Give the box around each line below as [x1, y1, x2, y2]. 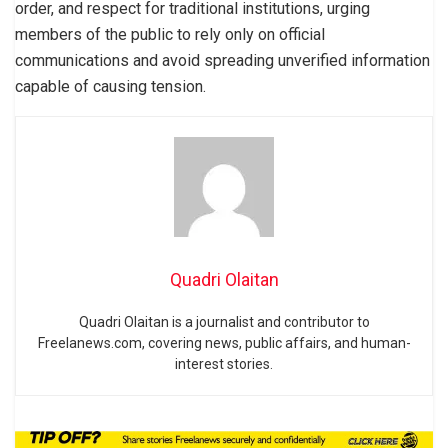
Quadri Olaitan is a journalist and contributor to [78, 314, 370, 331]
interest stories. [175, 356, 273, 373]
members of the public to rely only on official [15, 25, 325, 45]
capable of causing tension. [15, 77, 206, 97]
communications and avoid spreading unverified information [15, 51, 430, 71]
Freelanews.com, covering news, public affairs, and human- [37, 335, 411, 352]
